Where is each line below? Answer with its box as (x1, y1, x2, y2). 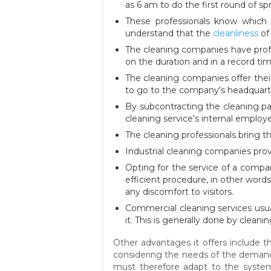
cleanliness (213, 28, 258, 39)
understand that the (125, 28, 213, 39)
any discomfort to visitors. (125, 186, 233, 198)
